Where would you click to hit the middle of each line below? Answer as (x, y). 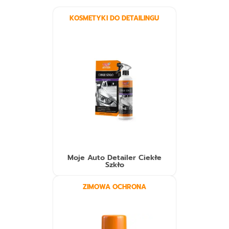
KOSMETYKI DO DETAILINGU (114, 18)
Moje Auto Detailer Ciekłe (114, 158)
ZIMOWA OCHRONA (114, 187)
